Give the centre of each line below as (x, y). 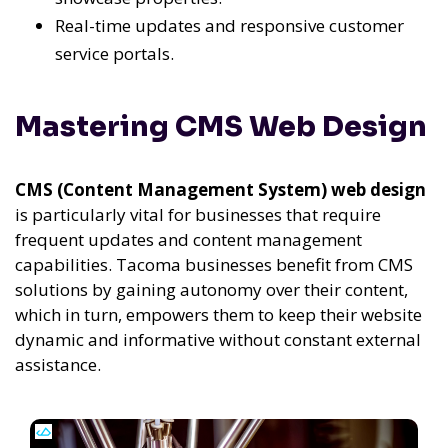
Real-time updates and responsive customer (229, 26)
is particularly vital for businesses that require (198, 214)
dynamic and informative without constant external (218, 339)
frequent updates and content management (188, 239)
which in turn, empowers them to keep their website (218, 314)
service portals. (114, 54)
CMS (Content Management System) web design (220, 189)
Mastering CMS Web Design (221, 126)
